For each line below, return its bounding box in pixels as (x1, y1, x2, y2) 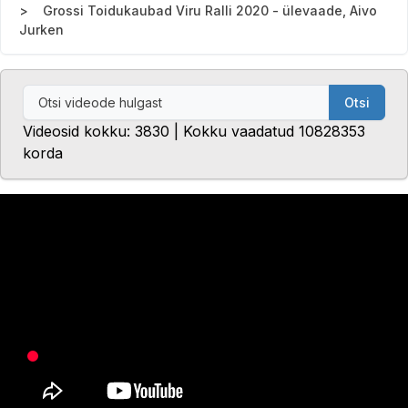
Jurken (19, 22, 64, 38)
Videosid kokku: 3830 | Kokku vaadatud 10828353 (23, 122, 365, 141)
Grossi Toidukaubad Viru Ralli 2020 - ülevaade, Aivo (43, 3, 377, 19)
